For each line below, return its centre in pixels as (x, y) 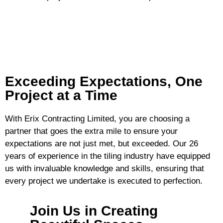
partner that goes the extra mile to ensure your (91, 131)
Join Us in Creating (94, 211)
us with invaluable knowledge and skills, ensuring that (105, 168)
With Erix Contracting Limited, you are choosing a (97, 118)
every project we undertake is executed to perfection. (104, 181)
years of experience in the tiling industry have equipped (108, 156)
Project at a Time (61, 95)
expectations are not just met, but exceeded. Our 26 (102, 143)
